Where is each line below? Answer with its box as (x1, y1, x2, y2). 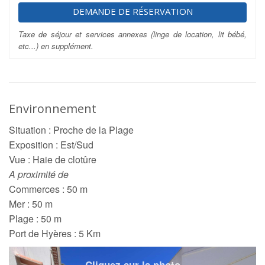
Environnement (9, 101, 96, 117)
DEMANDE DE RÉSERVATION (72, 5, 193, 17)
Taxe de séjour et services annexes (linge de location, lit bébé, (18, 28, 247, 40)
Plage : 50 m (9, 212, 62, 225)
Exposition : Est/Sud (9, 138, 93, 151)
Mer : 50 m (9, 197, 53, 211)
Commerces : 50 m (9, 182, 88, 196)
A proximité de (9, 167, 69, 181)
